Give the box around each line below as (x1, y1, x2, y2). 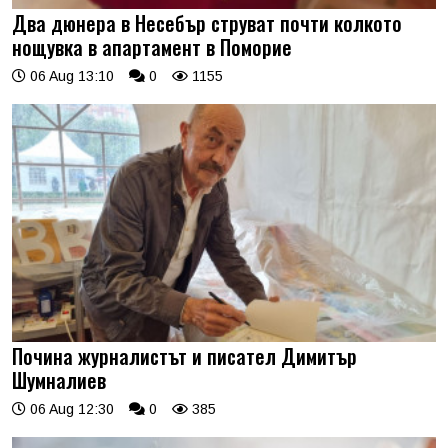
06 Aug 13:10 (26, 67, 114, 84)
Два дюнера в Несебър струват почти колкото (12, 7, 402, 38)
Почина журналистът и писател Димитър (12, 341, 357, 371)
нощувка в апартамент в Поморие (12, 31, 292, 62)
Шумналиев (12, 365, 106, 395)
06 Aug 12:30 (26, 401, 114, 417)
